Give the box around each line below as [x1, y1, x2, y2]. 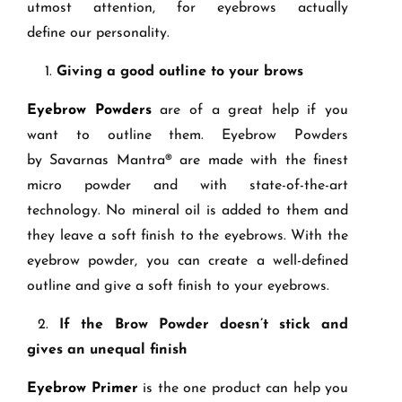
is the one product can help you [143, 381, 348, 397]
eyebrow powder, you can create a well [27, 254, 297, 269]
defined [301, 254, 348, 269]
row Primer [62, 381, 138, 397]
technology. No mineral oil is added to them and [27, 204, 348, 219]
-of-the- [282, 179, 329, 194]
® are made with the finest [164, 153, 349, 169]
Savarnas [49, 153, 109, 169]
